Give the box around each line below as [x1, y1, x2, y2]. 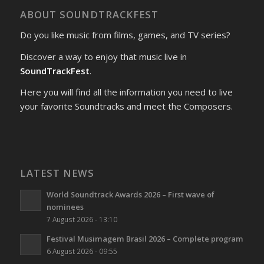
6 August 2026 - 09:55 [46, 246, 117, 256]
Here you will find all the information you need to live [19, 86, 233, 98]
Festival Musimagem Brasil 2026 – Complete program [46, 233, 243, 245]
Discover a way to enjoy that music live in [19, 50, 187, 62]
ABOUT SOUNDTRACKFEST [19, 8, 159, 22]
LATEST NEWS [19, 166, 94, 180]
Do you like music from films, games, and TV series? [19, 28, 230, 41]
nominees [46, 202, 84, 213]
